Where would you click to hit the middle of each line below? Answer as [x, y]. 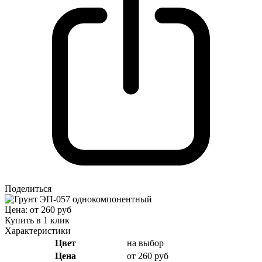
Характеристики [38, 230]
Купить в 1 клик [37, 220]
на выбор [145, 243]
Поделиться [28, 188]
